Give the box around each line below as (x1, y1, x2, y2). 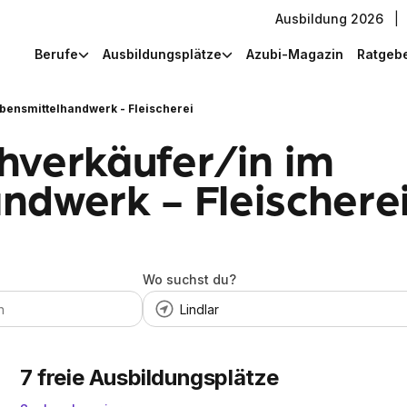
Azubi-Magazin (246, 45, 343, 62)
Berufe (35, 45, 78, 62)
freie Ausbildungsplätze (37, 364, 280, 391)
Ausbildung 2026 (275, 10, 383, 26)
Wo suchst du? (142, 272, 236, 287)
